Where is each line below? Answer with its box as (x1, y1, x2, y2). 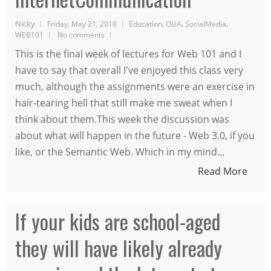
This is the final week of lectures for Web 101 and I (15, 47, 241, 60)
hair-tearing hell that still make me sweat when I (15, 96, 232, 109)
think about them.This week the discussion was (15, 112, 229, 126)
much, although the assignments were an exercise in (15, 79, 255, 93)
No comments (57, 29, 105, 39)
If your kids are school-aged (15, 205, 220, 237)
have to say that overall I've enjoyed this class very (15, 63, 243, 77)
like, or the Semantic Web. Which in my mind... (15, 145, 224, 158)
